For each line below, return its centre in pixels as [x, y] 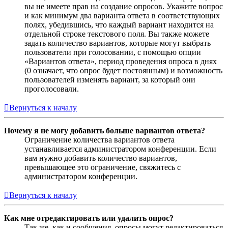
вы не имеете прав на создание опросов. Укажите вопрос [124, 6]
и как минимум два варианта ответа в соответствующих [122, 15]
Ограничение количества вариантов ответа [99, 139]
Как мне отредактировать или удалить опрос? [89, 218]
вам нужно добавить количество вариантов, [101, 158]
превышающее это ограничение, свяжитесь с [103, 167]
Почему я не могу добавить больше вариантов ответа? [105, 130]
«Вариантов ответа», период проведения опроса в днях [121, 61]
